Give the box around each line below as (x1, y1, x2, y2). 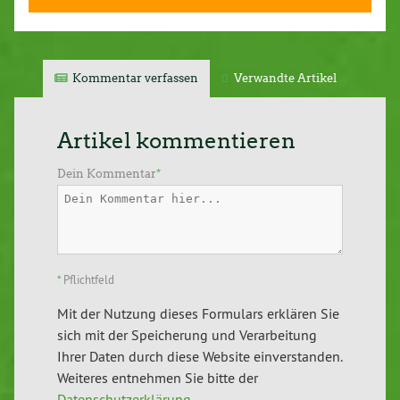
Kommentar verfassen (72, 71, 199, 86)
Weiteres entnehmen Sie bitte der (57, 368, 258, 387)
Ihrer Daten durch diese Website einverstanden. (57, 346, 342, 365)
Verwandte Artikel (234, 71, 337, 86)
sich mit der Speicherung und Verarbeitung (57, 325, 317, 344)
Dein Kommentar (57, 167, 156, 181)
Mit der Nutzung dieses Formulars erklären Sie (57, 304, 339, 322)
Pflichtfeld (61, 272, 114, 287)
